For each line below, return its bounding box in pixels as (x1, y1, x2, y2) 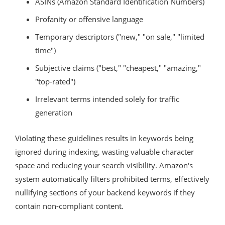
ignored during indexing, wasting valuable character (15, 146, 194, 157)
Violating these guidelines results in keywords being (15, 133, 193, 143)
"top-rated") (35, 76, 75, 86)
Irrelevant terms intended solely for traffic (35, 93, 179, 104)
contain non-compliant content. (15, 200, 124, 211)
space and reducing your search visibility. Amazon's (15, 160, 193, 170)
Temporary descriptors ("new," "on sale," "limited (35, 31, 204, 42)
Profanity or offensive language (35, 14, 143, 24)
